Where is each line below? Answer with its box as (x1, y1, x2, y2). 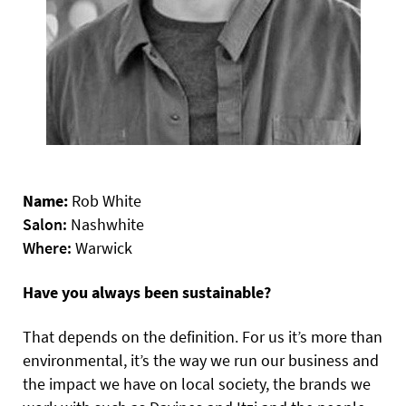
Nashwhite (67, 213, 144, 235)
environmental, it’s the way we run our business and (23, 349, 379, 371)
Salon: (23, 213, 67, 235)
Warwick (75, 237, 132, 258)
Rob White (68, 189, 141, 211)
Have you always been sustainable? (23, 281, 271, 303)
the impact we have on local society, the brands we (23, 372, 371, 394)
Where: (23, 237, 75, 258)
